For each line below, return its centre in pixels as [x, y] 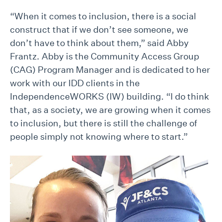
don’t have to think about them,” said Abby [99, 43]
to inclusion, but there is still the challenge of [104, 123]
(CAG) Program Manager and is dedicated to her [110, 70]
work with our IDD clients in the [75, 83]
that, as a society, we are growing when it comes [110, 110]
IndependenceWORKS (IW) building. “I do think [110, 97]
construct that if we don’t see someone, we [99, 30]
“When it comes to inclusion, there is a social [103, 16]
